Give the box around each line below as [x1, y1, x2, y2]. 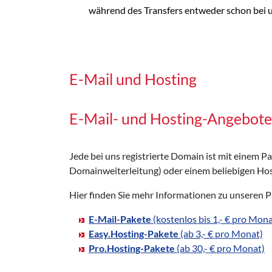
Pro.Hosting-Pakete [89, 242, 175, 254]
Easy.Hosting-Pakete [89, 227, 178, 239]
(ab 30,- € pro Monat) [175, 242, 265, 254]
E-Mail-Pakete [89, 212, 151, 225]
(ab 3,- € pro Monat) [178, 227, 263, 239]
